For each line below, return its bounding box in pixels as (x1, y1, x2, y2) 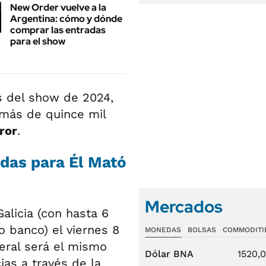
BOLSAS (187, 226, 216, 234)
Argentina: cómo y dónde (10, 12, 122, 25)
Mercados (145, 195, 223, 218)
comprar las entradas (10, 23, 106, 36)
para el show (10, 34, 65, 47)
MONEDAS (145, 226, 181, 234)
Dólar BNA (145, 248, 194, 259)
